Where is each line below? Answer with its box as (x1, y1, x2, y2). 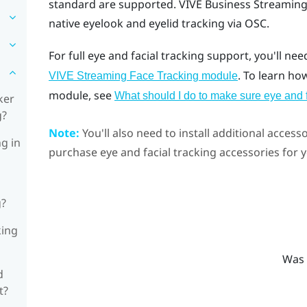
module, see (48, 88, 114, 103)
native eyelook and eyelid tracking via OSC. (48, 15, 269, 31)
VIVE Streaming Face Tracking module (48, 70, 238, 82)
